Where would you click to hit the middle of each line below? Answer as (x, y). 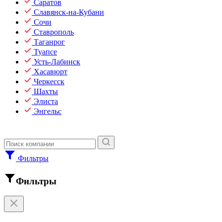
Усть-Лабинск (57, 62)
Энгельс (48, 111)
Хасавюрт (51, 72)
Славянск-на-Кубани (69, 12)
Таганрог (49, 42)
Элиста (46, 101)
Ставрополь (54, 32)
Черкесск (49, 82)
